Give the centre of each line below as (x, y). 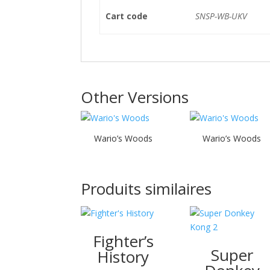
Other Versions (135, 97)
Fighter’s (123, 241)
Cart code (126, 16)
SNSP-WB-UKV (221, 16)
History (123, 256)
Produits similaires (146, 188)
